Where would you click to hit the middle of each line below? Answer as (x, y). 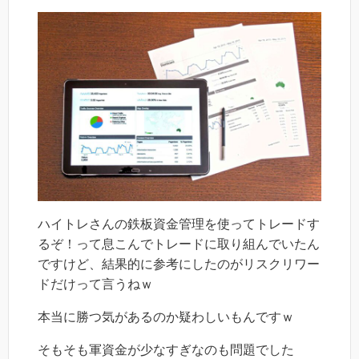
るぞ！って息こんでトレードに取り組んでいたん (179, 244)
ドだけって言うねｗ (95, 284)
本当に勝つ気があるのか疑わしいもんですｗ (166, 317)
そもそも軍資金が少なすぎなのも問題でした (166, 349)
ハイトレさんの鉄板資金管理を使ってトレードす (179, 224)
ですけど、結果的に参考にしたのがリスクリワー (179, 264)
